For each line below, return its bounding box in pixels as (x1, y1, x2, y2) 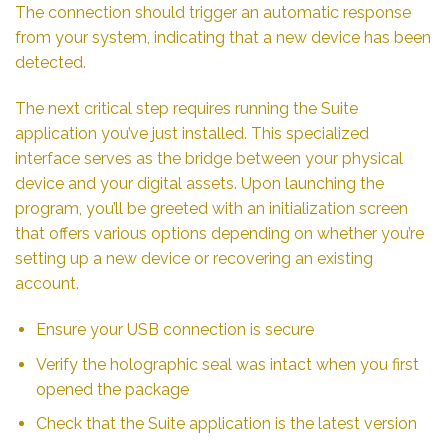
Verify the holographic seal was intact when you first (35, 354, 419, 374)
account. (15, 274, 79, 294)
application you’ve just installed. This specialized (15, 124, 369, 144)
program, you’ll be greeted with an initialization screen (15, 199, 408, 219)
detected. (15, 53, 86, 73)
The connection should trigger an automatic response (15, 3, 411, 23)
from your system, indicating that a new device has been (15, 28, 431, 48)
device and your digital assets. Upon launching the (15, 174, 384, 194)
